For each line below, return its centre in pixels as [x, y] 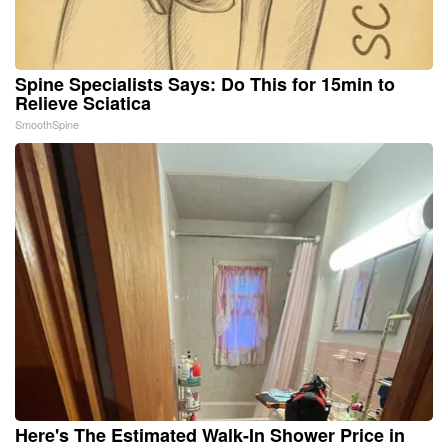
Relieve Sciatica [83, 102]
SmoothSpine [47, 123]
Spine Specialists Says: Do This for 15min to [205, 83]
